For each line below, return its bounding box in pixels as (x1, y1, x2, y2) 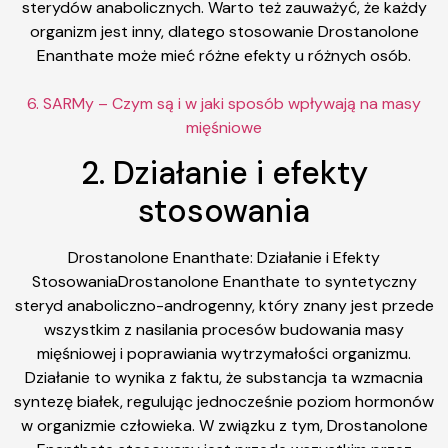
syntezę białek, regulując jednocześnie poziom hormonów (14, 391, 434, 413)
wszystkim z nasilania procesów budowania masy (44, 319, 404, 341)
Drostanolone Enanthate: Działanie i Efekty (68, 247, 380, 269)
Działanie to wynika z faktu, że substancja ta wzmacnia (25, 367, 423, 389)
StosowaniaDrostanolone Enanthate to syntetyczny (31, 271, 417, 293)
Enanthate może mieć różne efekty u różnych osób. (37, 45, 411, 66)
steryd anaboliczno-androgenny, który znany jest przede (14, 295, 434, 317)
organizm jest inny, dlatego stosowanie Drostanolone (29, 21, 419, 42)
